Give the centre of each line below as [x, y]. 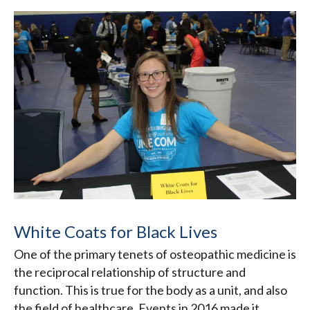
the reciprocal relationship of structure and [130, 272]
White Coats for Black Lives [116, 232]
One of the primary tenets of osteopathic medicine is [155, 254]
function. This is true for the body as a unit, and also [151, 290]
